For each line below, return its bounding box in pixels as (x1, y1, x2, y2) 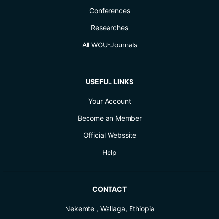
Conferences (89, 6, 130, 15)
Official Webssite (83, 131, 136, 140)
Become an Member (77, 114, 142, 123)
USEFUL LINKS (86, 77, 133, 86)
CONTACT (92, 185, 127, 194)
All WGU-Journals (82, 41, 137, 49)
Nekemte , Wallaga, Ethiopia (65, 204, 154, 213)
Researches (91, 23, 128, 32)
